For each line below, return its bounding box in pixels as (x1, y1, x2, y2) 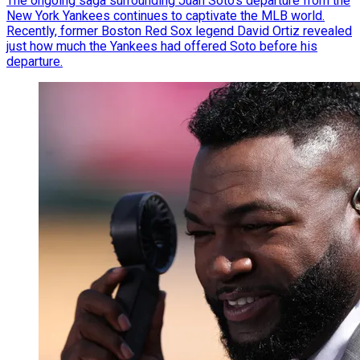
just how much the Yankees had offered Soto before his (6, 38, 317, 54)
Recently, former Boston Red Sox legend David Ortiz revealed (6, 22, 352, 39)
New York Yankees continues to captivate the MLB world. (6, 7, 325, 23)
